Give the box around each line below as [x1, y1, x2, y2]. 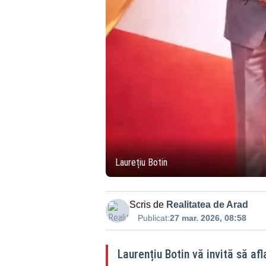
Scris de [129, 199, 164, 210]
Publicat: [137, 213, 170, 223]
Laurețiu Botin [115, 157, 167, 168]
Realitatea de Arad [166, 199, 248, 210]
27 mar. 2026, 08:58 [169, 213, 246, 223]
